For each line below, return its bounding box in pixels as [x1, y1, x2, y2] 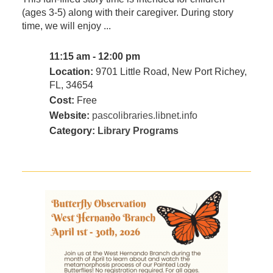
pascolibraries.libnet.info [91, 110, 197, 121]
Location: [49, 66, 93, 77]
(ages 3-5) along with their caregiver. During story [21, 7, 233, 18]
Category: [49, 126, 97, 136]
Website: [49, 110, 90, 121]
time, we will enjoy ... [21, 21, 111, 32]
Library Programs [97, 126, 179, 136]
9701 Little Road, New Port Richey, [93, 66, 247, 77]
